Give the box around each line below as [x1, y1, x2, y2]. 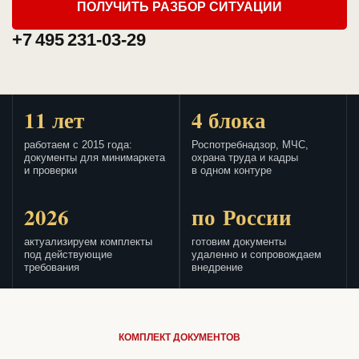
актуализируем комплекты [24, 236, 152, 248]
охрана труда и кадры [192, 152, 298, 164]
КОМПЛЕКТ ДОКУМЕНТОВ [119, 332, 240, 344]
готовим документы [192, 236, 286, 248]
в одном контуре [192, 165, 272, 177]
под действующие [24, 249, 112, 261]
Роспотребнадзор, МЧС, [192, 139, 309, 151]
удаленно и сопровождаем [192, 249, 321, 261]
